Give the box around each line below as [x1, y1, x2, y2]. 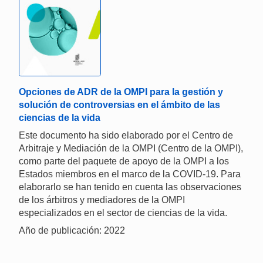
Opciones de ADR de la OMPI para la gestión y [19, 87, 223, 97]
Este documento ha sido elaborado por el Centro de [19, 130, 233, 141]
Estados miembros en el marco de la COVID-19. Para [19, 169, 241, 180]
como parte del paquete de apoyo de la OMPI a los [19, 156, 229, 167]
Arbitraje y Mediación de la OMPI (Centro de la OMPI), [19, 143, 243, 154]
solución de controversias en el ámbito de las [19, 100, 220, 110]
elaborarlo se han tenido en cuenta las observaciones [19, 182, 241, 193]
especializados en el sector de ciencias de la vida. [19, 208, 227, 218]
